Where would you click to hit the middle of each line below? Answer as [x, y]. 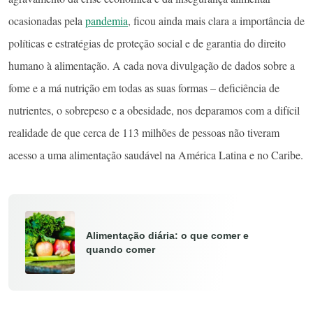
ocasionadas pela [47, 20]
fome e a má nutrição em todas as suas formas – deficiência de [144, 87]
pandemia [107, 20]
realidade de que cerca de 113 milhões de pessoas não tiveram [144, 132]
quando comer [121, 249]
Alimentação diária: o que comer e [167, 235]
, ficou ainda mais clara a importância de [216, 20]
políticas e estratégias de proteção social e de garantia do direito [147, 43]
